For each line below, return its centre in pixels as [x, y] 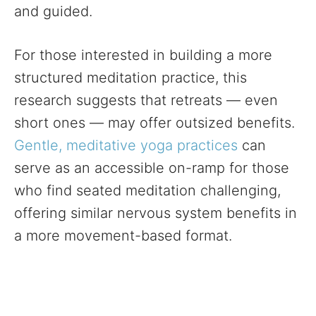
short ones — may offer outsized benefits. [154, 123]
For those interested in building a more [143, 55]
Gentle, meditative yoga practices [126, 145]
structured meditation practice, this [130, 78]
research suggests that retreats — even [146, 100]
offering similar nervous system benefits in [156, 213]
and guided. [53, 11]
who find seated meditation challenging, [147, 190]
